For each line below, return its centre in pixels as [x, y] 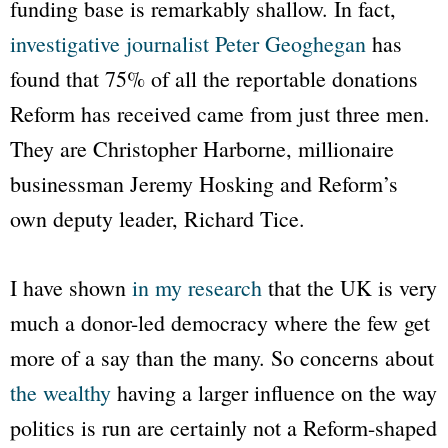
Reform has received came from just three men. [220, 113]
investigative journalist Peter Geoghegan [188, 43]
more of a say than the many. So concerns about [222, 357]
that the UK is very [349, 287]
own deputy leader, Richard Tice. [157, 218]
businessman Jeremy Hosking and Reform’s [204, 183]
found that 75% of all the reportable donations [214, 78]
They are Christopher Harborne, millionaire [202, 148]
